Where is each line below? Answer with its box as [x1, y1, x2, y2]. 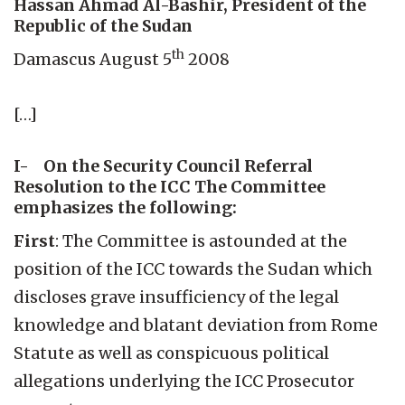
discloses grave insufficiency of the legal [14, 286, 339, 307]
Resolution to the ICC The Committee [14, 175, 325, 197]
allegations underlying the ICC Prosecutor [14, 370, 354, 391]
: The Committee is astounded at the [55, 230, 347, 251]
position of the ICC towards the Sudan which [14, 258, 372, 279]
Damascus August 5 [14, 48, 172, 70]
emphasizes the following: [14, 196, 237, 218]
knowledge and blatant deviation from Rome [14, 314, 378, 335]
